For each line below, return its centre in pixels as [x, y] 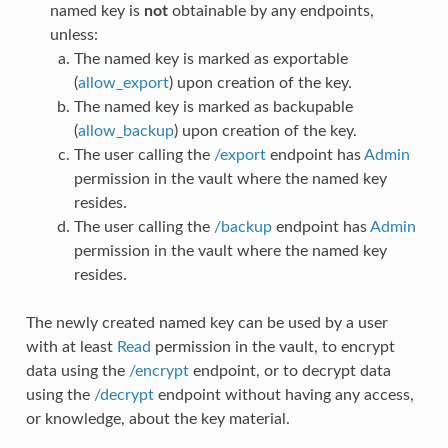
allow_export [123, 82]
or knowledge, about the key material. [157, 418]
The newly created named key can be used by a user [206, 322]
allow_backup [125, 130]
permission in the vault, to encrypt [272, 346]
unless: [73, 34]
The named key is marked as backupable [213, 106]
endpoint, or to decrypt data [289, 370]
